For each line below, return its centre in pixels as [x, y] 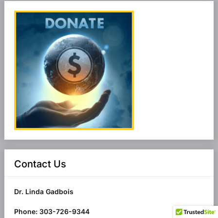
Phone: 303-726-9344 [52, 212]
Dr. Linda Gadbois [44, 192]
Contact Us [40, 164]
